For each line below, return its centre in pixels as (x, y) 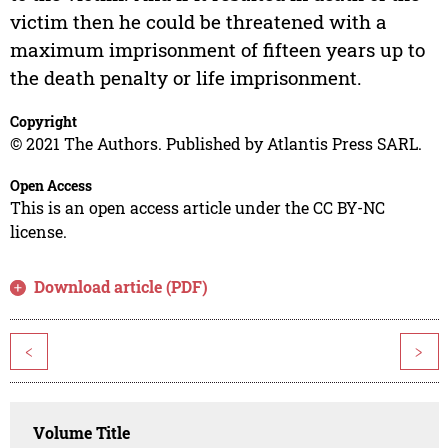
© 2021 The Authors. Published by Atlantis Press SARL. (215, 144)
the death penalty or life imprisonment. (185, 78)
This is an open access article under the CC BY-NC (197, 208)
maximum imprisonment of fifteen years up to (217, 50)
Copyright (43, 122)
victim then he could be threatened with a (198, 22)
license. (38, 232)
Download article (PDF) (121, 287)
